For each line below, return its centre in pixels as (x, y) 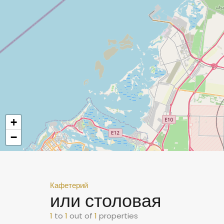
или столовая (106, 201)
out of (82, 216)
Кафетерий (69, 185)
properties (118, 216)
